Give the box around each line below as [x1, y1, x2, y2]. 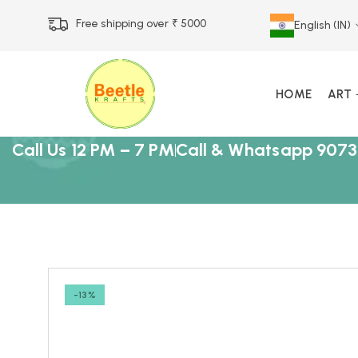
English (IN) [294, 18, 352, 32]
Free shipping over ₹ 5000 [76, 16, 207, 30]
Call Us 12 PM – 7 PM [12, 139, 175, 161]
